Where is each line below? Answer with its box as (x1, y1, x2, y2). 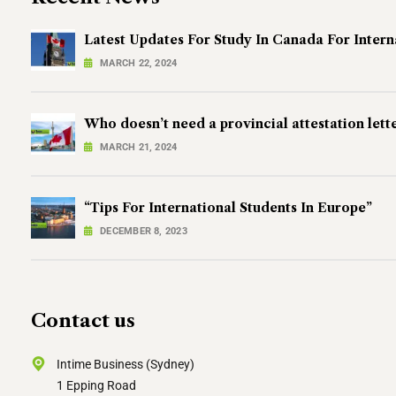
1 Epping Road (57, 378, 136, 392)
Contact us (31, 309, 135, 331)
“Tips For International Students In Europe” (84, 200, 372, 216)
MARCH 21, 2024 (100, 141, 178, 153)
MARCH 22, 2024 (100, 57, 178, 69)
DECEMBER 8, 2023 (100, 225, 187, 237)
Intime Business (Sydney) (57, 357, 194, 371)
